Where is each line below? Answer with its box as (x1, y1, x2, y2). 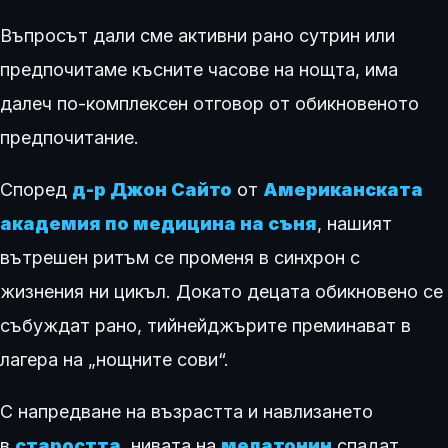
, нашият (317, 213, 392, 234)
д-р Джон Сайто (72, 179, 232, 200)
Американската (263, 179, 423, 200)
